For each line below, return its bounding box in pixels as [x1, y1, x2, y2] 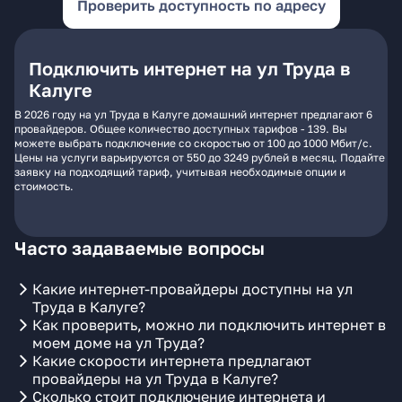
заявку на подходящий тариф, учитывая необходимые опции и [14, 165, 345, 179]
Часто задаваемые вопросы [14, 237, 265, 258]
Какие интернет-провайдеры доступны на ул [32, 280, 353, 298]
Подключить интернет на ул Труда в [29, 57, 351, 79]
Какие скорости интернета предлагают [32, 352, 311, 370]
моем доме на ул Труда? [32, 334, 205, 352]
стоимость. [14, 179, 74, 193]
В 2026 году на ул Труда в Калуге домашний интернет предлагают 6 [14, 108, 372, 121]
